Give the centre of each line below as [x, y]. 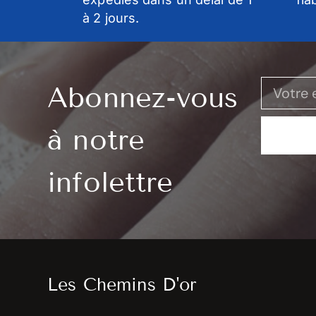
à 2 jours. [111, 18]
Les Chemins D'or [122, 285]
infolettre [110, 183]
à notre [96, 140]
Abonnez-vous [143, 98]
